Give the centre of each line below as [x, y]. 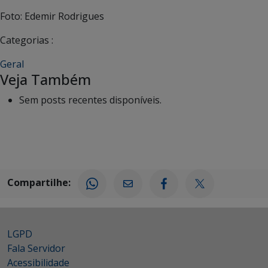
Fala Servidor [36, 248]
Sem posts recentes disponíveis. [90, 100]
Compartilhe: [39, 183]
